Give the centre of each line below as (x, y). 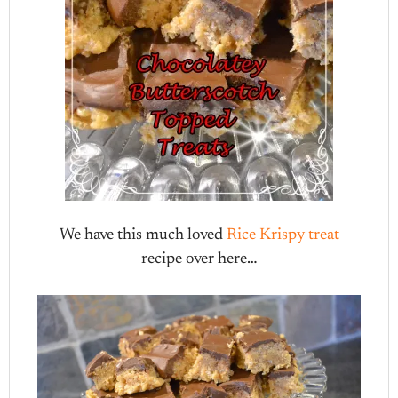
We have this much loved (143, 235)
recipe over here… (199, 259)
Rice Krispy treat (283, 235)
